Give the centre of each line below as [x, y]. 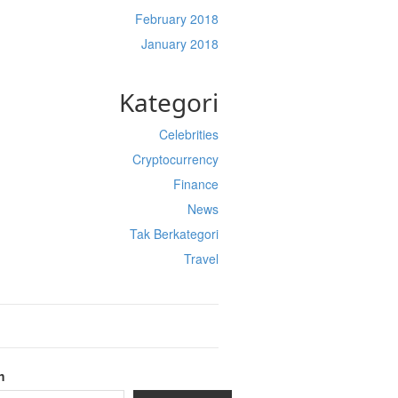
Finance [195, 184]
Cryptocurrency [175, 159]
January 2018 [179, 44]
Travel [201, 259]
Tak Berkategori [174, 234]
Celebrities [188, 134]
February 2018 [176, 19]
